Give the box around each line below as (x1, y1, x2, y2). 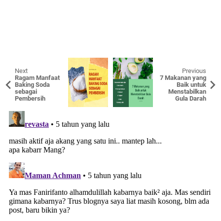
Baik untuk (177, 81, 206, 88)
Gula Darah (175, 95, 206, 102)
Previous (182, 67, 206, 74)
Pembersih (15, 95, 45, 102)
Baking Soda (15, 81, 50, 88)
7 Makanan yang (160, 74, 206, 81)
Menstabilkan (168, 88, 206, 95)
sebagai (15, 88, 37, 95)
